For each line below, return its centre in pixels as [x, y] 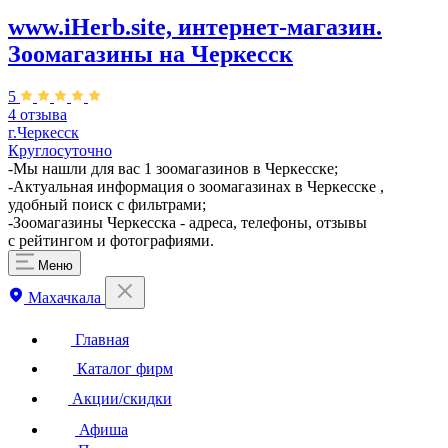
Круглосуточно [60, 150]
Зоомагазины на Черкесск [150, 53]
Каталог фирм [123, 368]
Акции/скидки [120, 398]
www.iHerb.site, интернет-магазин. [195, 26]
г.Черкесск [43, 132]
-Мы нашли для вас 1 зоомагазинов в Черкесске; [173, 168]
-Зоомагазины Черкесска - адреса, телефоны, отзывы [187, 222]
